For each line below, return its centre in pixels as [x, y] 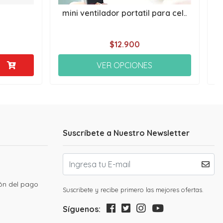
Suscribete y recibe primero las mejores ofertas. [133, 190]
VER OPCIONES [125, 65]
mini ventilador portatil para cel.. [125, 13]
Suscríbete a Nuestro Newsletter [126, 133]
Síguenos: [82, 209]
